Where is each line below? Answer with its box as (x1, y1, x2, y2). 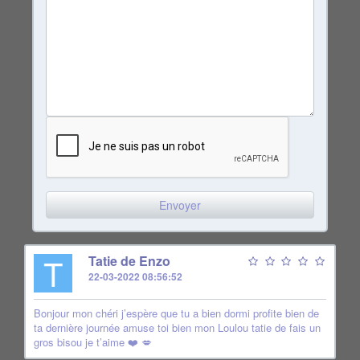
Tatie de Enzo (88, 252, 170, 270)
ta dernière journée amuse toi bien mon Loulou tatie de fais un (34, 320, 321, 335)
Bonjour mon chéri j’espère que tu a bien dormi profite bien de (34, 305, 319, 321)
